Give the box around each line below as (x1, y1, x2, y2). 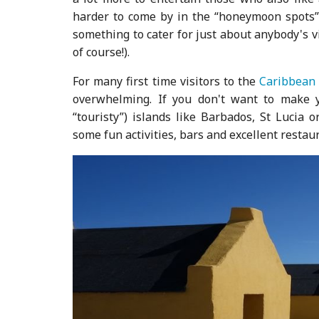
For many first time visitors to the (73, 73, 260, 89)
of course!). (73, 43, 130, 60)
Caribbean (259, 73, 316, 89)
